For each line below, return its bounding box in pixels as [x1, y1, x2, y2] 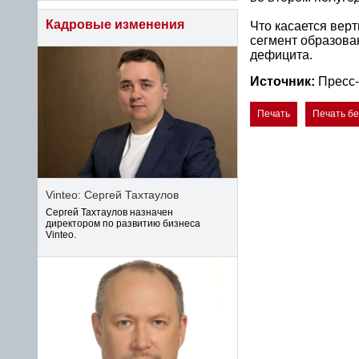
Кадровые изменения [46, 18, 184, 31]
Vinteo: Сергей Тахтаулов [46, 188, 179, 201]
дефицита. [250, 47, 313, 62]
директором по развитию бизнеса [46, 218, 200, 229]
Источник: [250, 75, 315, 89]
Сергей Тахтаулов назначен [46, 207, 173, 218]
